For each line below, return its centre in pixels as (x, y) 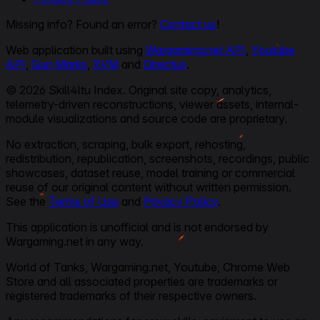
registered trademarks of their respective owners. (131, 295)
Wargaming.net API (196, 50)
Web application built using (76, 50)
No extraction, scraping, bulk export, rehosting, (126, 144)
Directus (165, 64)
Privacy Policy (181, 201)
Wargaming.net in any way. (75, 241)
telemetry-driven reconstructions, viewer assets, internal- (152, 104)
